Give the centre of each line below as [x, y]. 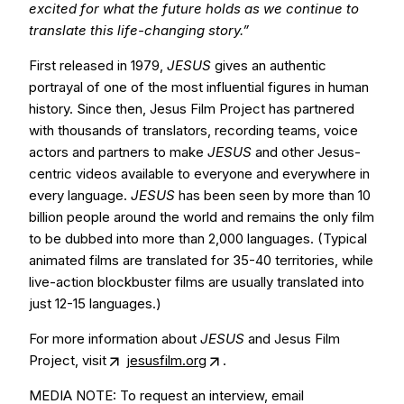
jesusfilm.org [166, 360]
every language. [80, 195]
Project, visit [68, 360]
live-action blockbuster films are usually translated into [197, 282]
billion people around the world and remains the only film [202, 217]
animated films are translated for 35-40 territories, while [201, 260]
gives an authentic [269, 65]
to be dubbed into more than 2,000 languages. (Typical [198, 239]
